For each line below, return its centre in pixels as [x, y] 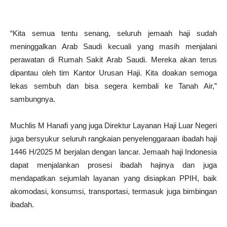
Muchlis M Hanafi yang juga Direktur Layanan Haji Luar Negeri [113, 125]
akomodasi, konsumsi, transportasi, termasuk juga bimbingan [113, 191]
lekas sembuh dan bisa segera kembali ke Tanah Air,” [113, 86]
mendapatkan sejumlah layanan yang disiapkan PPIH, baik [113, 178]
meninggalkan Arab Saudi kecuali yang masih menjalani [113, 46]
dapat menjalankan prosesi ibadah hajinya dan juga [113, 165]
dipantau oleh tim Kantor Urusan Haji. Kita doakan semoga [113, 72]
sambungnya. [33, 99]
